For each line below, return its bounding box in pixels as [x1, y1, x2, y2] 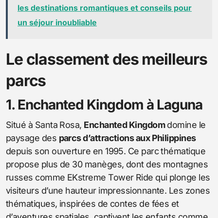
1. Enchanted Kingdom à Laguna [6, 96, 202, 113]
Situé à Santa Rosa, [6, 119, 84, 130]
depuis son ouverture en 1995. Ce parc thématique [6, 145, 206, 156]
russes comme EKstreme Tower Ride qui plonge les [6, 172, 210, 182]
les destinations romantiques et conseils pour [18, 2, 192, 13]
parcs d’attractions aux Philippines [58, 132, 196, 143]
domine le [165, 119, 206, 130]
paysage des [6, 132, 59, 143]
